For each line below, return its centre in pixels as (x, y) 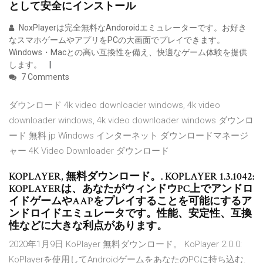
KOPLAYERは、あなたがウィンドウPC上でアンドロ (131, 189)
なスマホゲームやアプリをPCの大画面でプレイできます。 (117, 40)
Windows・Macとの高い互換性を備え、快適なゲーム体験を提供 (128, 53)
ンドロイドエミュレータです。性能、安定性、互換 (130, 214)
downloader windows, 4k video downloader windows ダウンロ (131, 121)
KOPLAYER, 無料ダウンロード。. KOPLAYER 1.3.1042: (131, 177)
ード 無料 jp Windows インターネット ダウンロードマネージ (129, 136)
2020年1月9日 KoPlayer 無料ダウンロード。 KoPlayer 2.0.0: (125, 245)
